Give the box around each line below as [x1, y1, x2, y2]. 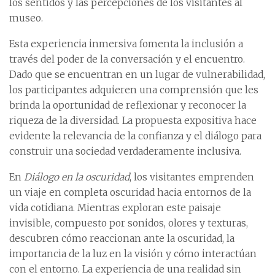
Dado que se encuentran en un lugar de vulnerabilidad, [9, 69, 265, 81]
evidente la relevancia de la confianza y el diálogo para [9, 130, 261, 142]
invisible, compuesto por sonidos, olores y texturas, [9, 217, 248, 230]
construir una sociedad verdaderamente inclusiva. [9, 145, 241, 158]
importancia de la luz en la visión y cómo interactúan [9, 248, 257, 260]
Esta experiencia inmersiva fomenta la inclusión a [9, 38, 243, 50]
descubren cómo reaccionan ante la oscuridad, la [9, 233, 234, 245]
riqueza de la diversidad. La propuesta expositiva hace [9, 115, 257, 127]
